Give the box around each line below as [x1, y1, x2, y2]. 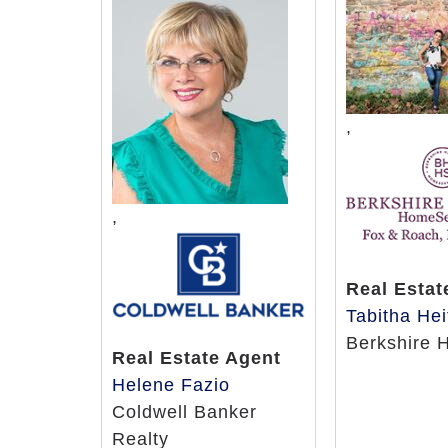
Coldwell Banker [112, 402, 258, 423]
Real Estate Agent [112, 348, 282, 369]
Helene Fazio [112, 375, 231, 396]
